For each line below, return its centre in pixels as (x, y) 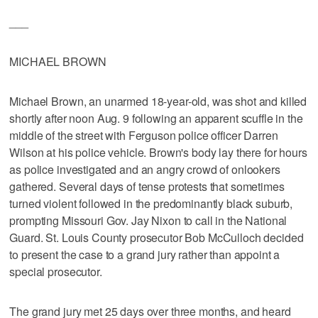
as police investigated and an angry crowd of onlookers (145, 169)
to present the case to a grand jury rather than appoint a (145, 254)
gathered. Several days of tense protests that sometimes (147, 186)
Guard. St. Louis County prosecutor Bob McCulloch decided (157, 237)
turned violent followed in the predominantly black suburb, (151, 203)
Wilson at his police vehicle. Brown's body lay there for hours (158, 152)
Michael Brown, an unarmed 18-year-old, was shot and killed (158, 101)
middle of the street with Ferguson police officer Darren (144, 135)
